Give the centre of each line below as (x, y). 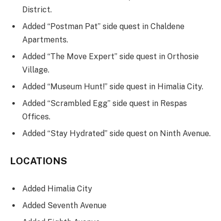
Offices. (36, 116)
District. (37, 9)
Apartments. (45, 39)
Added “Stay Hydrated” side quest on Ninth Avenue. (116, 133)
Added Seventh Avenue (64, 206)
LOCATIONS (38, 161)
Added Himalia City (57, 189)
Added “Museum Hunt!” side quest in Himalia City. (113, 86)
